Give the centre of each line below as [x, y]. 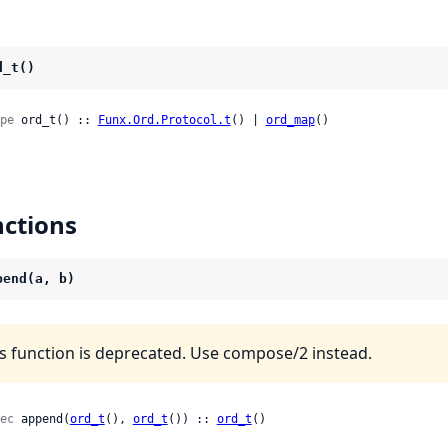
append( [41, 419]
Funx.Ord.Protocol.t [164, 120]
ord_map [290, 120]
